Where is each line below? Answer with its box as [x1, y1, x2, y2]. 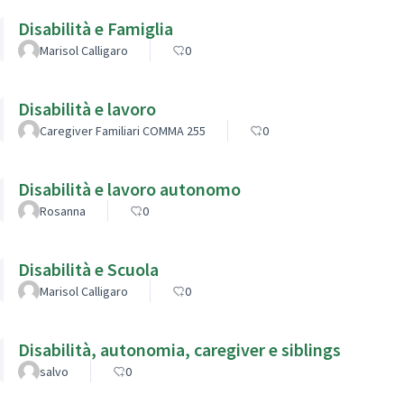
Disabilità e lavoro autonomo [18, 177, 241, 200]
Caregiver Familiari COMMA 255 [40, 122, 206, 139]
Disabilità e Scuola [18, 257, 159, 280]
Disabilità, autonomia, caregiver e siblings [18, 337, 341, 361]
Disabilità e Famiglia [18, 16, 173, 40]
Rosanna [40, 202, 86, 219]
